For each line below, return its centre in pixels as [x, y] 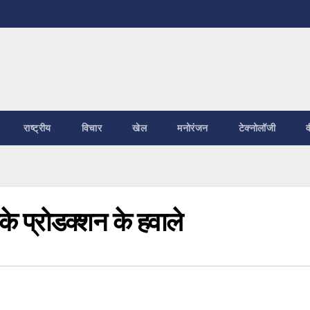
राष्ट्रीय [37, 128]
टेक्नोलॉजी [257, 128]
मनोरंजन [193, 128]
